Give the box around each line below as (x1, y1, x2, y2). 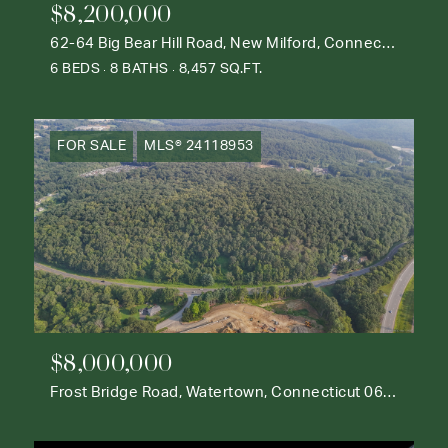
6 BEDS (50, 62, 100, 77)
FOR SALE (57, 139, 126, 154)
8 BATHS (110, 62, 169, 77)
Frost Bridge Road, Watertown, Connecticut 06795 (383, 385, 396, 401)
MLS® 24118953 (144, 139, 254, 154)
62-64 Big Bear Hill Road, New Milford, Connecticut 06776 (381, 36, 395, 52)
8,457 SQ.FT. (178, 62, 263, 77)
